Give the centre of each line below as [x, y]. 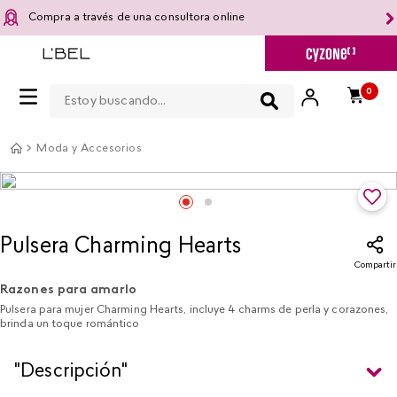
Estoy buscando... [108, 84]
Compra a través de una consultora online [136, 18]
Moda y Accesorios [89, 149]
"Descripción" [71, 372]
